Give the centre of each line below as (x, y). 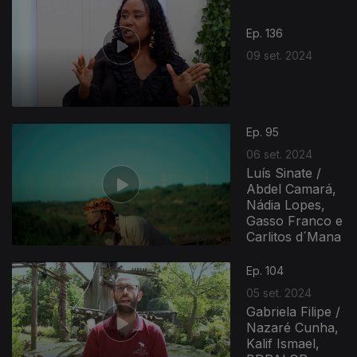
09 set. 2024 (280, 55)
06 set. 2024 (280, 154)
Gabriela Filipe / (294, 311)
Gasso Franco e (295, 220)
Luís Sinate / (284, 173)
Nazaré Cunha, (293, 327)
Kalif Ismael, (283, 343)
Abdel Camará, (292, 188)
